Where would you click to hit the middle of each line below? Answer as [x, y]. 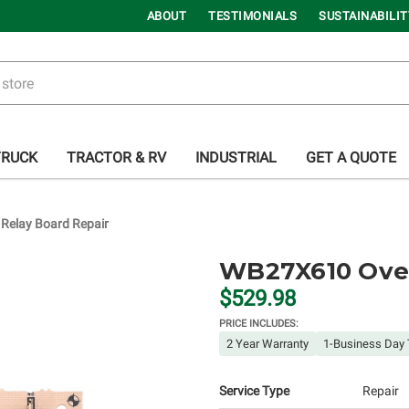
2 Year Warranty [267, 344]
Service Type [254, 391]
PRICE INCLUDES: [259, 324]
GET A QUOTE [351, 157]
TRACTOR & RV [116, 157]
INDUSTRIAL [236, 157]
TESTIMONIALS [252, 16]
